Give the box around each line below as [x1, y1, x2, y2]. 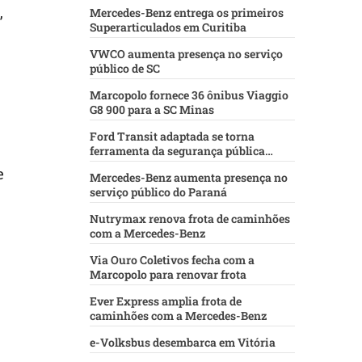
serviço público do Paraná [90, 184, 227, 200]
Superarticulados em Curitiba [90, 19, 246, 36]
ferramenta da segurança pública [90, 143, 265, 159]
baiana [90, 158, 127, 174]
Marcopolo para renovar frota [90, 267, 246, 283]
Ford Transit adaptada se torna [90, 128, 255, 145]
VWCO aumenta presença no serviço [90, 46, 283, 62]
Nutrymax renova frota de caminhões [90, 211, 290, 227]
